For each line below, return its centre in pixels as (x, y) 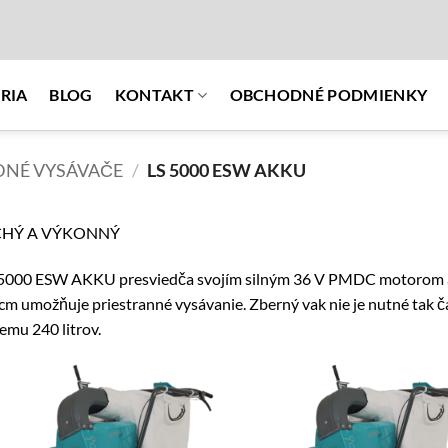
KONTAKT (154, 94)
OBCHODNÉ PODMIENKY (328, 94)
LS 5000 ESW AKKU (225, 170)
